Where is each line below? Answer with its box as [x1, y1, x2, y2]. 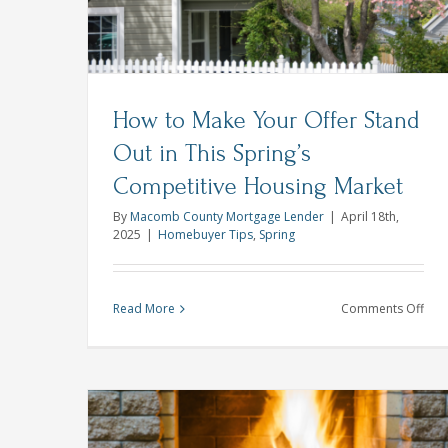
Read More [113, 299, 175, 317]
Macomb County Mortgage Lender [130, 207, 324, 225]
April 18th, [341, 207, 399, 225]
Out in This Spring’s [113, 139, 311, 167]
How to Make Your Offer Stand [113, 106, 420, 134]
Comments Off [341, 299, 425, 317]
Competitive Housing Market [113, 172, 403, 200]
